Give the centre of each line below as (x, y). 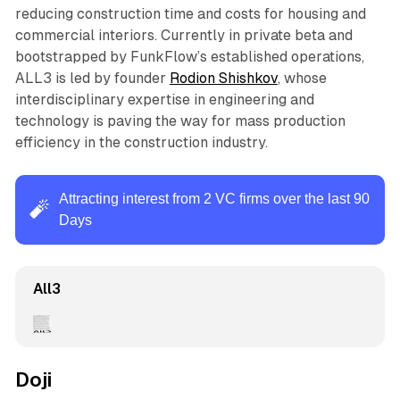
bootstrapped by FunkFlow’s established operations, (189, 56)
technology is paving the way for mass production (180, 121)
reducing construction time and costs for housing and (190, 13)
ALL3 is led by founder (92, 78)
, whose (302, 78)
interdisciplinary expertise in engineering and (164, 99)
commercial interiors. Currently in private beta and (183, 35)
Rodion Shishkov (223, 78)
